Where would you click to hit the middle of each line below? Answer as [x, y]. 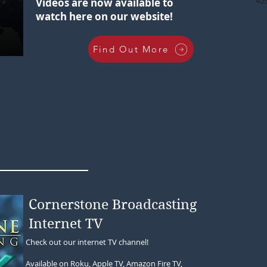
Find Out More [131, 49]
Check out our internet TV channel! [87, 242]
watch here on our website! [104, 16]
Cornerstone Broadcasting [113, 204]
